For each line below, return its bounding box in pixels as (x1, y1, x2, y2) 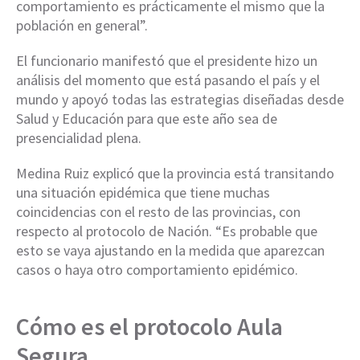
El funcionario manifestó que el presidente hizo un (16, 51, 317, 71)
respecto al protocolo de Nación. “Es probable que (16, 222, 317, 241)
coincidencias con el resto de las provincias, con (16, 202, 301, 222)
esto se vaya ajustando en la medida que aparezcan (16, 241, 325, 260)
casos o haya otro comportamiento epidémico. (16, 260, 298, 280)
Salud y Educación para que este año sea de (16, 109, 277, 129)
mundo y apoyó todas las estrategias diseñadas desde (16, 90, 344, 109)
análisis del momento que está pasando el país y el (16, 71, 320, 90)
